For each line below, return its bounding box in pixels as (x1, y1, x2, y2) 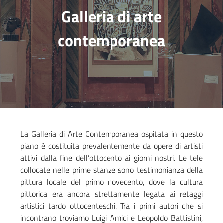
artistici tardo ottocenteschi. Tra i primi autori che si (20, 200, 203, 212)
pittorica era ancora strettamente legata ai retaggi (20, 188, 203, 200)
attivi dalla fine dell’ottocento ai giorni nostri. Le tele (20, 152, 203, 164)
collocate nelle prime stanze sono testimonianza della (20, 164, 203, 176)
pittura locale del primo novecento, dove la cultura (20, 176, 203, 188)
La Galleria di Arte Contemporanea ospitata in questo (20, 128, 203, 140)
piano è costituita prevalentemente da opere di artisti (20, 140, 203, 152)
